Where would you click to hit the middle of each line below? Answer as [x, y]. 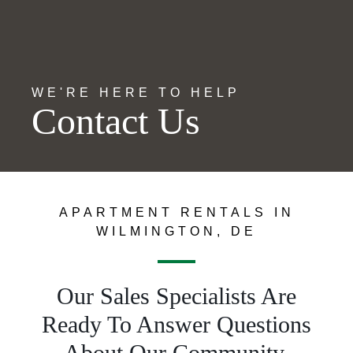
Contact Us [116, 121]
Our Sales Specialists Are [176, 296]
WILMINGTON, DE [176, 231]
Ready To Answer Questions [176, 324]
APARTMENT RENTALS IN [176, 212]
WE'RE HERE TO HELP [136, 93]
